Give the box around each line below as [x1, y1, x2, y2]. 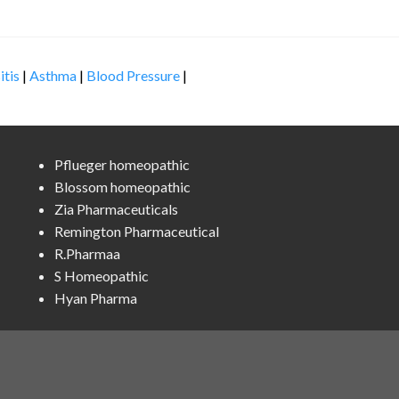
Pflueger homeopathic [54, 156, 190, 174]
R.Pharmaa [54, 245, 120, 263]
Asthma [29, 66, 77, 84]
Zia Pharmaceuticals [54, 200, 178, 218]
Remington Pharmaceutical [54, 223, 219, 240]
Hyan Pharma [54, 289, 137, 307]
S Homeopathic [54, 267, 149, 285]
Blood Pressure [86, 66, 180, 84]
